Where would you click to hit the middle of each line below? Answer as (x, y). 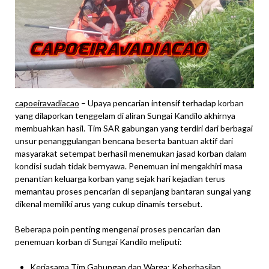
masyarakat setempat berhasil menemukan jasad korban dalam (131, 154)
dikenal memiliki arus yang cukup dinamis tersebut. (109, 204)
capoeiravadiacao (47, 103)
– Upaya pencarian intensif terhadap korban (162, 103)
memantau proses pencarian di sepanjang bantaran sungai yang (133, 192)
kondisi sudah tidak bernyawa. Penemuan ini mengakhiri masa (129, 166)
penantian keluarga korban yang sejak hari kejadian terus (120, 179)
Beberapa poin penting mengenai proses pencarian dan (118, 229)
